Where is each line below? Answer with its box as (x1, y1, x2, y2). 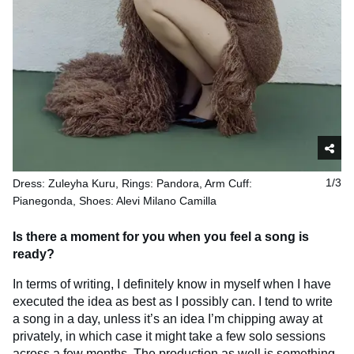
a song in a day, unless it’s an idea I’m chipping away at (13, 311, 322, 326)
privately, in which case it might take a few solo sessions (13, 329, 326, 343)
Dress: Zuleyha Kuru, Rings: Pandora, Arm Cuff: (13, 176, 252, 190)
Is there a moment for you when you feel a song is (13, 229, 309, 243)
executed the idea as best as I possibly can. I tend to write (13, 294, 333, 308)
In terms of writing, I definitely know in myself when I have (13, 277, 331, 291)
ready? (13, 247, 55, 261)
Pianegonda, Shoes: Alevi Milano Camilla (13, 194, 217, 207)
